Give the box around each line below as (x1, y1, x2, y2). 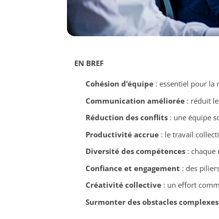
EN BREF (74, 58, 104, 68)
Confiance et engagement (85, 163, 180, 173)
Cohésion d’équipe (85, 79, 153, 89)
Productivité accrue (85, 129, 159, 139)
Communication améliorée (85, 95, 185, 106)
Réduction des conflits (85, 112, 168, 123)
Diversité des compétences (85, 146, 185, 156)
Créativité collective (85, 180, 161, 190)
